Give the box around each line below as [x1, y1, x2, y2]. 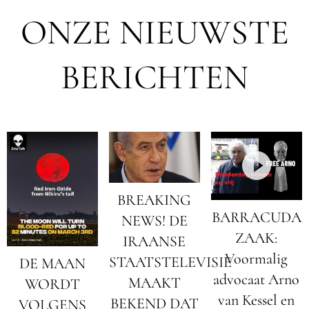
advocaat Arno [213, 270, 300, 288]
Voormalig [225, 249, 288, 268]
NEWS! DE [121, 211, 188, 230]
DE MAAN [19, 254, 86, 272]
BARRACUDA [211, 208, 301, 226]
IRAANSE [123, 232, 186, 250]
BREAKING [117, 190, 192, 209]
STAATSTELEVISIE [109, 252, 232, 271]
